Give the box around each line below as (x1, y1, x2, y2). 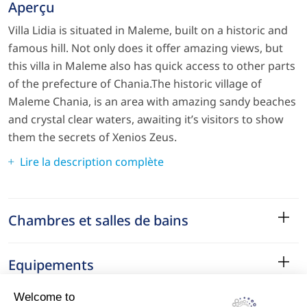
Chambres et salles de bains (8, 211, 188, 230)
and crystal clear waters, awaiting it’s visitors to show (8, 112, 284, 127)
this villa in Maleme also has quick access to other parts (8, 58, 295, 73)
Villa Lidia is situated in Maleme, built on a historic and (8, 23, 288, 38)
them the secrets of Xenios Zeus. (8, 130, 177, 145)
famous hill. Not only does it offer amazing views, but (8, 40, 283, 56)
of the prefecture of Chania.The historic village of (8, 76, 262, 91)
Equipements (8, 256, 94, 274)
